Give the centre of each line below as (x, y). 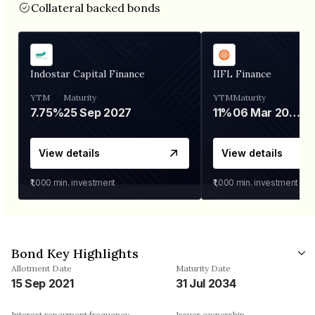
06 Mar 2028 (295, 112)
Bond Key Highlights (75, 253)
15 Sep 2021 (43, 283)
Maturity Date (203, 268)
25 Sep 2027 (97, 112)
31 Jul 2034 (206, 283)
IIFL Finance (242, 73)
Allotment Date (41, 268)
